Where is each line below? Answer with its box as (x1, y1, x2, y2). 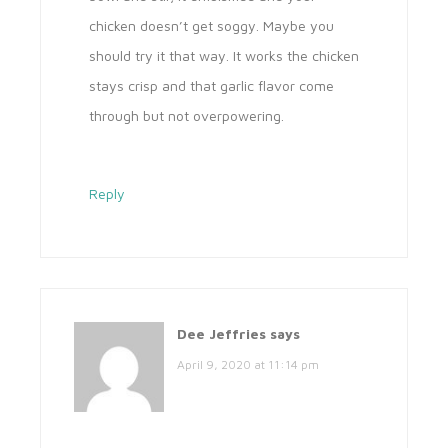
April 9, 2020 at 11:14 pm (177, 357, 319, 373)
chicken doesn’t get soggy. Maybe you (89, 17, 334, 35)
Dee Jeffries (177, 325, 266, 343)
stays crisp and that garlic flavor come (89, 77, 334, 95)
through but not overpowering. (89, 107, 284, 125)
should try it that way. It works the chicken (89, 47, 359, 65)
